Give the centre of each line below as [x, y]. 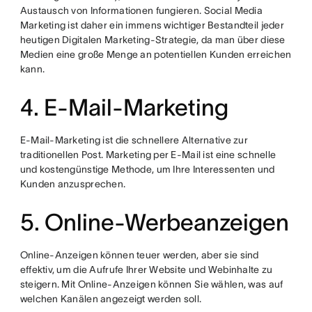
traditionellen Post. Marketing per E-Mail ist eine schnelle [148, 155]
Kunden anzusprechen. [73, 184]
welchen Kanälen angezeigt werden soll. [111, 299]
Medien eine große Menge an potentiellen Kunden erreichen [156, 54]
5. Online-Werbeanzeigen [154, 223]
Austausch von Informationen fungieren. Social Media [141, 10]
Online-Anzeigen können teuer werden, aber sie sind [139, 255]
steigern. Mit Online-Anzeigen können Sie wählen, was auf [151, 284]
